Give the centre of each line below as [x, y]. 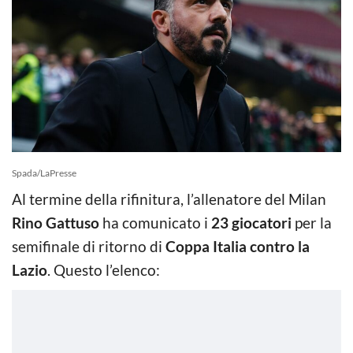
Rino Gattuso [56, 222]
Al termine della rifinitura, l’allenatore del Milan [169, 199]
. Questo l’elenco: [104, 269]
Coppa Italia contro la [238, 246]
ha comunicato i [155, 222]
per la [312, 222]
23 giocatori [251, 222]
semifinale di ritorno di [89, 246]
